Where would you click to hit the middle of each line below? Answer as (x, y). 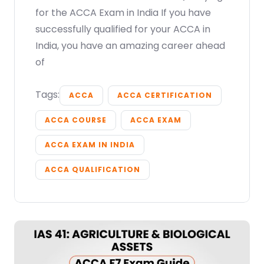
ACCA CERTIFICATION (165, 95)
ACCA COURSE (76, 120)
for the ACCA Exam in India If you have (123, 13)
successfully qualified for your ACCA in (123, 29)
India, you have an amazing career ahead (130, 46)
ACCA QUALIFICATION (93, 170)
